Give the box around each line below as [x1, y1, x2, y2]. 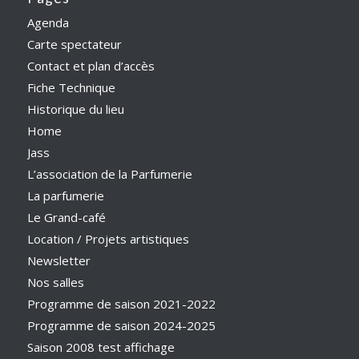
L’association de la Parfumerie [26, 165, 192, 182]
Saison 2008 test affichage [26, 338, 175, 355]
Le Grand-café [26, 208, 106, 225]
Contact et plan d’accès [26, 57, 155, 74]
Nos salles [26, 273, 84, 290]
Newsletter [26, 252, 91, 268]
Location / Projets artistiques [26, 230, 189, 247]
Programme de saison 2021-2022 [26, 295, 216, 312]
